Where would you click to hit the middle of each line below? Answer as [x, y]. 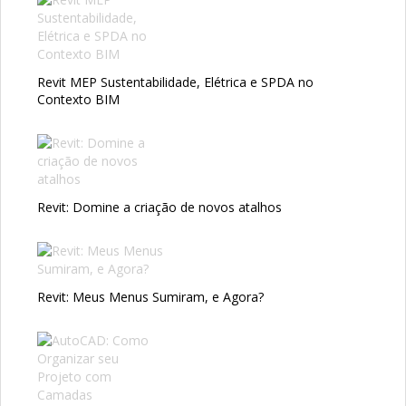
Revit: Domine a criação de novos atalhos [159, 207]
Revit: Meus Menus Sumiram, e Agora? [150, 296]
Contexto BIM [78, 99]
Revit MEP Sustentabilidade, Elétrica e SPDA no [175, 82]
